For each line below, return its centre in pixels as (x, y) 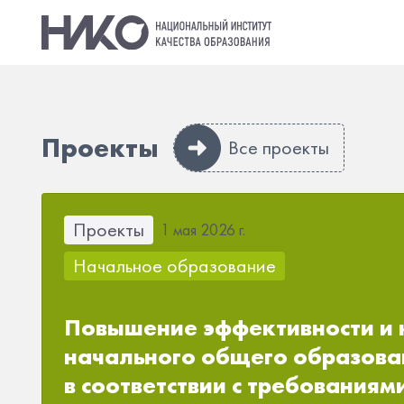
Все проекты (279, 147)
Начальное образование (174, 266)
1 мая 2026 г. (203, 230)
